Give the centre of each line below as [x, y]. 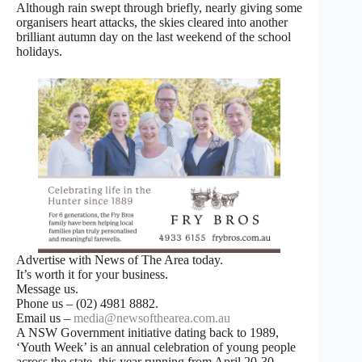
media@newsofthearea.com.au [152, 318]
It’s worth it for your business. [92, 274]
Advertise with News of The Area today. [120, 259]
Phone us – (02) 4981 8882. [87, 303]
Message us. [47, 288]
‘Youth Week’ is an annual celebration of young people [156, 347]
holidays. [39, 51]
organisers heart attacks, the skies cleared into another [152, 22]
